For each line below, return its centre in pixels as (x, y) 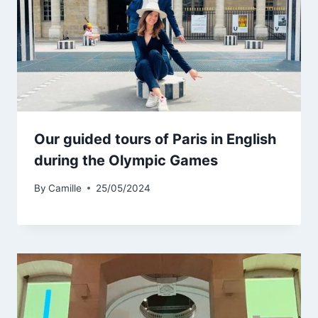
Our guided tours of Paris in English (155, 139)
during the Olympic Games (126, 161)
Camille (65, 188)
